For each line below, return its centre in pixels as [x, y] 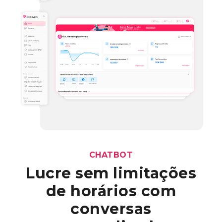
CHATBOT [111, 155]
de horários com [111, 191]
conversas [111, 209]
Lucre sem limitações [111, 173]
